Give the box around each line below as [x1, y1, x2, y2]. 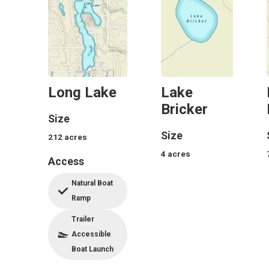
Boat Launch [71, 245, 113, 254]
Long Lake [48, 84, 116, 101]
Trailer [71, 215, 94, 224]
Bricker [161, 101, 208, 118]
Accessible [71, 230, 111, 239]
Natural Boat [71, 179, 113, 188]
